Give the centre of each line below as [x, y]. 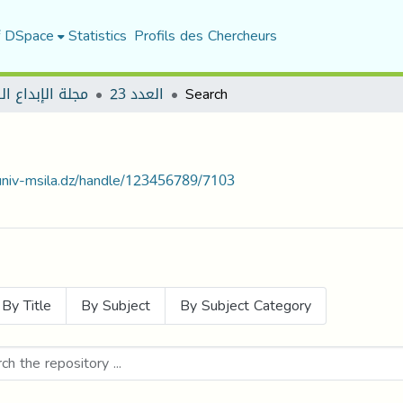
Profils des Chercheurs [205, 36]
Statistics [97, 36]
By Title [27, 305]
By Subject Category [246, 305]
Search [206, 94]
